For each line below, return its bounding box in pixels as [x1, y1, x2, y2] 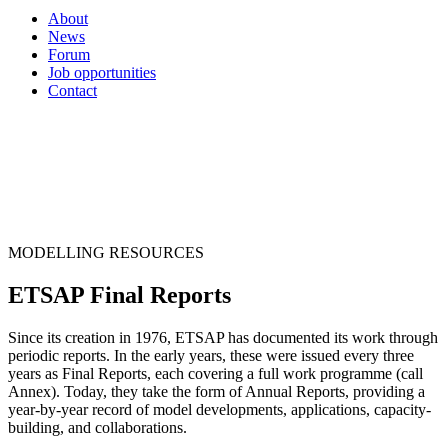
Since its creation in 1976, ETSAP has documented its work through [8, 328, 438, 346]
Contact [48, 82, 97, 99]
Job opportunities [48, 64, 156, 81]
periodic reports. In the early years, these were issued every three [8, 346, 414, 364]
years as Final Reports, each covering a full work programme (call [8, 364, 423, 382]
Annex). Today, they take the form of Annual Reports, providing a [8, 382, 425, 400]
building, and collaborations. [8, 418, 187, 436]
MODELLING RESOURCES [8, 244, 204, 261]
